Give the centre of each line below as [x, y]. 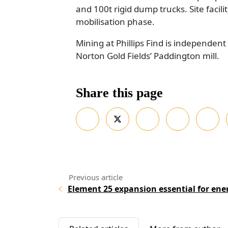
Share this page [119, 93]
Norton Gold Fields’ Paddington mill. [148, 56]
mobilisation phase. [115, 22]
